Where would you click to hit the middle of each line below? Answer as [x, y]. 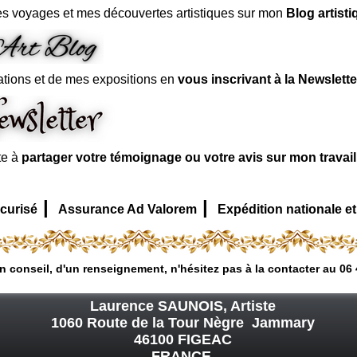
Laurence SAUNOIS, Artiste [183, 306]
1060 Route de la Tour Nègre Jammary [183, 322]
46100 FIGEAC [183, 339]
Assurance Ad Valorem [127, 209]
